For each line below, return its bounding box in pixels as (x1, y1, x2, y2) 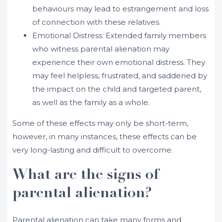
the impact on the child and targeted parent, (32, 84, 201, 94)
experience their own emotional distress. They (32, 57, 205, 67)
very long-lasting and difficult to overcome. (12, 145, 173, 155)
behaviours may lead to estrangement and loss (32, 4, 209, 13)
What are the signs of (12, 168, 159, 183)
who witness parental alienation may (32, 44, 169, 54)
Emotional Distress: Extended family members (32, 31, 206, 40)
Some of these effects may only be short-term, (12, 118, 188, 128)
